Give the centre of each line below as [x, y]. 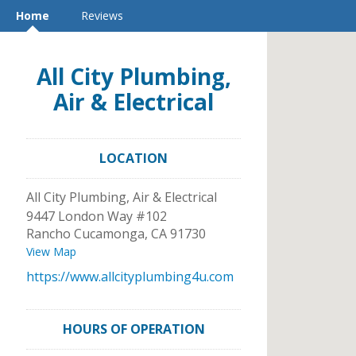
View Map [51, 252]
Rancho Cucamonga [85, 234]
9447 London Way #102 [97, 216]
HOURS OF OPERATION [133, 329]
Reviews [102, 15]
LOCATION [133, 158]
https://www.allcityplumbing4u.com [130, 277]
